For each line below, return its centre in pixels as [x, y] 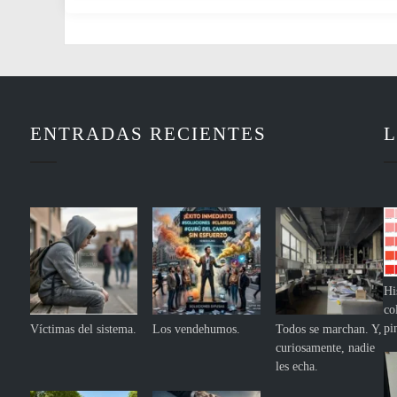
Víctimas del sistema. [83, 329]
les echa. [297, 366]
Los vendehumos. [197, 329]
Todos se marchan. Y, [329, 329]
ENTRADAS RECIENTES [148, 133]
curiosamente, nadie [326, 347]
